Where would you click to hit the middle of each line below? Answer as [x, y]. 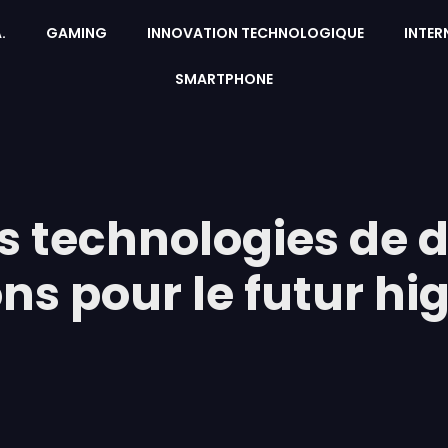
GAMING [76, 33]
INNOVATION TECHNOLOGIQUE [255, 33]
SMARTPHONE [223, 79]
